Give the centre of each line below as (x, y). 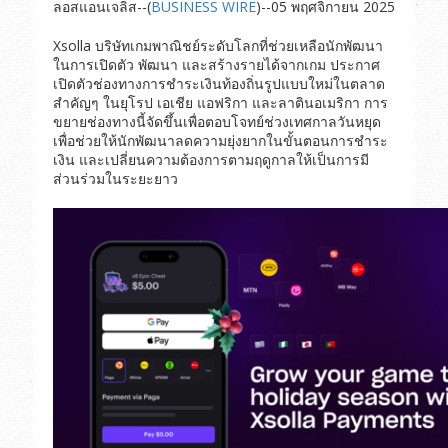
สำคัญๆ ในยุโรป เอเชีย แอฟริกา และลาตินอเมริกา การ (220, 102)
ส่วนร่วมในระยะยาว (115, 178)
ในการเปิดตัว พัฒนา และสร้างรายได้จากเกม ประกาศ (216, 64)
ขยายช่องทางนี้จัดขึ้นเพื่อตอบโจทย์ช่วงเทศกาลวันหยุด (216, 121)
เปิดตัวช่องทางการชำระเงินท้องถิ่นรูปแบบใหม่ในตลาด (218, 83)
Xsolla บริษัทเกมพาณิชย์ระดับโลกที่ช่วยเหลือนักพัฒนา (217, 45)
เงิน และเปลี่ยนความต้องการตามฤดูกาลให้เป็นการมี (210, 159)
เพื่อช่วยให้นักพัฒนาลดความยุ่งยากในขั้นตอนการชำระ (220, 140)
